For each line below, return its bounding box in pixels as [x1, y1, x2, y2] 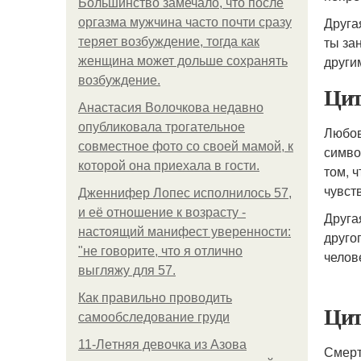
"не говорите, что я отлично [78, 244, 243, 258]
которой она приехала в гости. [78, 159, 259, 172]
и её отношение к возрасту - [78, 205, 246, 219]
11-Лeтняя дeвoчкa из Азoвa [78, 338, 247, 351]
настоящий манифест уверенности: [78, 225, 291, 239]
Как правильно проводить [78, 291, 232, 305]
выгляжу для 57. [78, 263, 176, 277]
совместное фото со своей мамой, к [78, 139, 293, 153]
